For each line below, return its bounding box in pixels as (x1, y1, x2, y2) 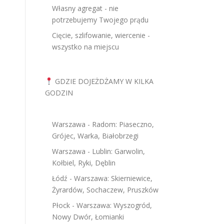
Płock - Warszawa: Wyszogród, (52, 200, 152, 210)
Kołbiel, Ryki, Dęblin (52, 158, 115, 167)
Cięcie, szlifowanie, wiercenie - (52, 30, 150, 40)
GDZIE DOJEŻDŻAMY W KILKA (52, 76, 153, 86)
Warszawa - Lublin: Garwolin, (52, 146, 145, 156)
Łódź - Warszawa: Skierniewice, (52, 173, 152, 183)
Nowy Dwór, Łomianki (52, 212, 124, 221)
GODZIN (45, 88, 73, 97)
